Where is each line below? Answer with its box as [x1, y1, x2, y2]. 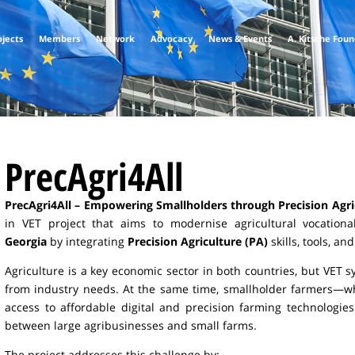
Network [96, 33, 136, 45]
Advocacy [151, 33, 193, 45]
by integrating [47, 233, 128, 249]
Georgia [5, 233, 47, 249]
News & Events [208, 33, 273, 45]
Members [39, 33, 81, 45]
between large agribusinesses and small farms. [5, 317, 257, 333]
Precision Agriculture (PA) [128, 233, 268, 249]
